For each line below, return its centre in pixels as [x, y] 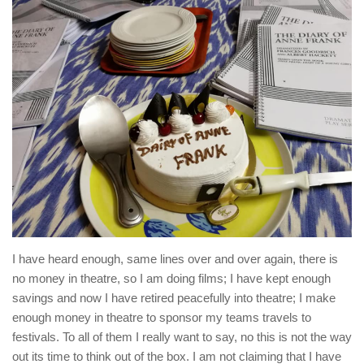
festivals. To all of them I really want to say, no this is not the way [182, 337]
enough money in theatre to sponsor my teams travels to [162, 318]
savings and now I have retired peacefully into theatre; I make [174, 298]
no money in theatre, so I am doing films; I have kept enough [171, 279]
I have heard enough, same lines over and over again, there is [175, 259]
